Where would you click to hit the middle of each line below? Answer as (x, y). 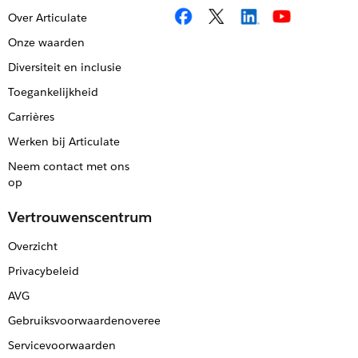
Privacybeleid (43, 271)
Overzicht (32, 246)
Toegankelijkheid (53, 92)
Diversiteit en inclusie (64, 67)
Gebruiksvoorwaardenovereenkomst (103, 320)
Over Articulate (47, 18)
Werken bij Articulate (64, 141)
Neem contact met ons (68, 166)
